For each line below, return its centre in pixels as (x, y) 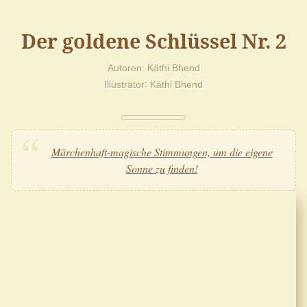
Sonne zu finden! (162, 168)
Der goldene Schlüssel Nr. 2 (153, 40)
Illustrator (124, 84)
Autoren (124, 67)
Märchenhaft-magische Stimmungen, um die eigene (162, 151)
